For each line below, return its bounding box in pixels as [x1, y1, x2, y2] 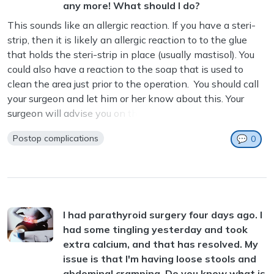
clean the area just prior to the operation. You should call [7, 78, 259, 91]
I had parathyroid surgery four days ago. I [63, 209, 262, 221]
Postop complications [13, 133, 99, 144]
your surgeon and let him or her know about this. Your [7, 92, 244, 105]
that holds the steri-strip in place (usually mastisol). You [7, 48, 254, 61]
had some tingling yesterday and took [63, 223, 248, 236]
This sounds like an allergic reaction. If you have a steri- [7, 19, 256, 32]
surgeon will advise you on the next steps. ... [7, 107, 206, 120]
